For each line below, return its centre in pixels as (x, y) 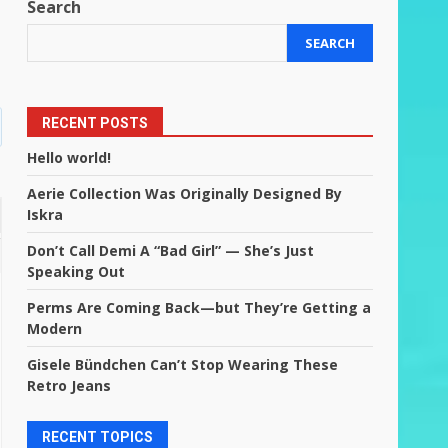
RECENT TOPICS (98, 437)
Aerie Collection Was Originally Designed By (185, 193)
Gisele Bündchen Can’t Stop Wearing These (183, 364)
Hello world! (69, 157)
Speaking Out (76, 271)
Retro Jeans (69, 385)
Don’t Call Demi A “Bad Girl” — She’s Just (171, 250)
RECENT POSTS (95, 123)
